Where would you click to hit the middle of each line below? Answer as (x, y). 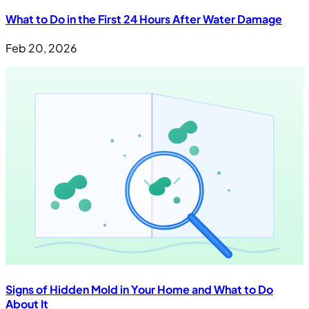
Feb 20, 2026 (41, 48)
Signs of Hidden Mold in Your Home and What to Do (139, 290)
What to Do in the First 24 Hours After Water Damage (144, 19)
